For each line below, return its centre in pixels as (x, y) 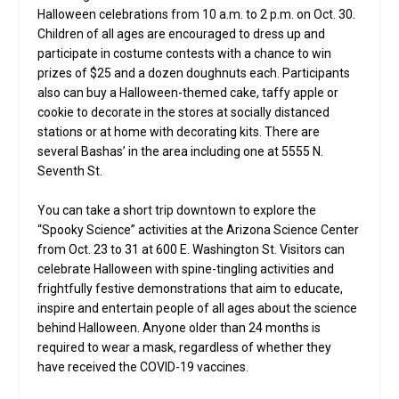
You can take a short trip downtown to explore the (177, 211)
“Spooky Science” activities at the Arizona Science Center (199, 230)
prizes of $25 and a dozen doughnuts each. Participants (194, 73)
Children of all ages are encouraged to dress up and (182, 33)
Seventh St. (70, 171)
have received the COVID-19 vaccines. (143, 367)
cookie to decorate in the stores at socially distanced (184, 112)
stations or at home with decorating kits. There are (179, 131)
